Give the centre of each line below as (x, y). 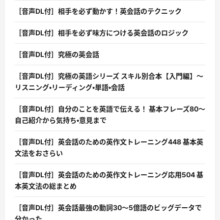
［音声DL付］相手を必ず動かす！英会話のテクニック (98, 11)
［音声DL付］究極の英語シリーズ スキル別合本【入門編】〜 (109, 76)
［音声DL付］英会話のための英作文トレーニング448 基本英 (109, 142)
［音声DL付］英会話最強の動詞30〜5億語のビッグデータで (108, 208)
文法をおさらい (39, 153)
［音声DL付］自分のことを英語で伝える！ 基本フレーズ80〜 (110, 109)
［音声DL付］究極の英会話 (57, 55)
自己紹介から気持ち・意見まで (61, 120)
